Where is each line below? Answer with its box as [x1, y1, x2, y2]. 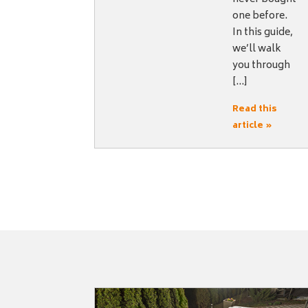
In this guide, [232, 24, 294, 42]
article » [232, 118, 273, 134]
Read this [232, 102, 278, 118]
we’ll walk [232, 41, 282, 58]
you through [232, 57, 291, 75]
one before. [232, 8, 292, 25]
